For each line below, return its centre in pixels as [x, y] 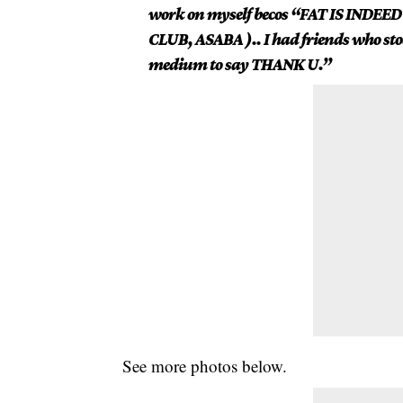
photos [215, 366]
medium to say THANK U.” [239, 65]
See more [157, 366]
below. [263, 366]
